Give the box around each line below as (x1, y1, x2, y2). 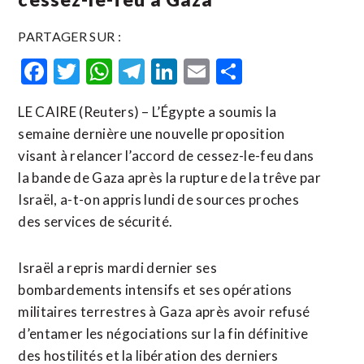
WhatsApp (112, 55, 235, 87)
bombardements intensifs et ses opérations (18, 281, 292, 298)
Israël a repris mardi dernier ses (18, 259, 217, 276)
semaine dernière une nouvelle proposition (18, 125, 285, 142)
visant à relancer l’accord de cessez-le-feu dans (18, 147, 314, 164)
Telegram (145, 55, 251, 87)
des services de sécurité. (18, 213, 173, 230)
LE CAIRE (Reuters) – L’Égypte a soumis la (18, 103, 277, 120)
